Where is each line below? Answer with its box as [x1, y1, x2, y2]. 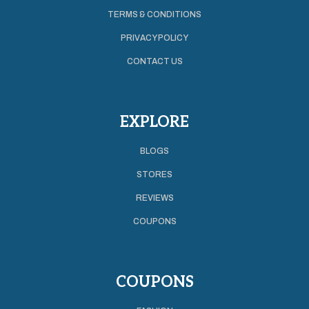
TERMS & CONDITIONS [108, 9, 201, 19]
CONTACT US [126, 56, 183, 66]
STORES [137, 169, 172, 179]
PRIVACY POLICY [121, 32, 188, 43]
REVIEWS [135, 192, 174, 203]
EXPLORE [120, 112, 189, 131]
